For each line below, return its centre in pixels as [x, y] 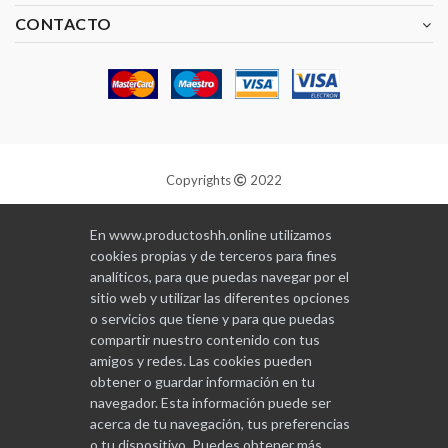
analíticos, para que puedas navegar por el [219, 276]
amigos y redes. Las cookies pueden [201, 360]
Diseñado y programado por [197, 232]
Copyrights [200, 180]
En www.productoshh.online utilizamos [211, 234]
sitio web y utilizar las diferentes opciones [220, 297]
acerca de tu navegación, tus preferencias [220, 423]
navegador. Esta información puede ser [210, 402]
